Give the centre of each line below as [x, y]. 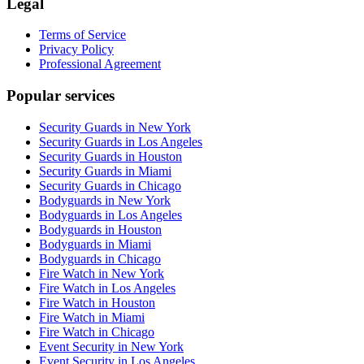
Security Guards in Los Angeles [121, 141]
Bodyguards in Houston [100, 229]
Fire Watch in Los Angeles [107, 288]
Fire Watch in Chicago [97, 331]
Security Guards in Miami [105, 171]
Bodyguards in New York [105, 200]
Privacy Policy [76, 50]
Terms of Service [82, 35]
